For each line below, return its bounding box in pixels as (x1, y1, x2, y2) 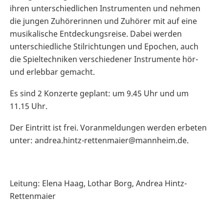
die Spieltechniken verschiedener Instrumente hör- (10, 54, 198, 65)
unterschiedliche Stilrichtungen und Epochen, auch (10, 41, 198, 52)
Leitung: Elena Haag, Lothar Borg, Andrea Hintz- (10, 178, 187, 189)
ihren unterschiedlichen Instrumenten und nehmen (10, 3, 200, 14)
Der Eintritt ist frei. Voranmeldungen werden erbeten (10, 122, 207, 133)
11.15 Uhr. (10, 101, 47, 112)
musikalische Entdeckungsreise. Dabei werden (10, 28, 182, 40)
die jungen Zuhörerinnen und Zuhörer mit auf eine (10, 16, 197, 27)
